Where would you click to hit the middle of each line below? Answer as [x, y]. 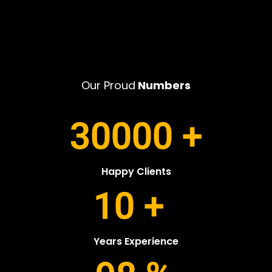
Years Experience [136, 242]
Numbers [163, 86]
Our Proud [108, 86]
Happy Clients [136, 172]
